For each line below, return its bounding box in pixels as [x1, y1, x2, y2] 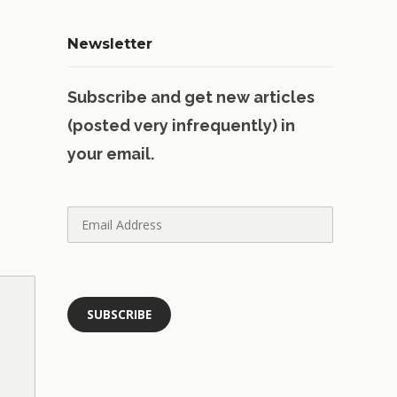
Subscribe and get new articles [67, 88, 315, 106]
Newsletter [67, 35, 152, 52]
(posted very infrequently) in [67, 116, 295, 135]
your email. [67, 144, 154, 163]
